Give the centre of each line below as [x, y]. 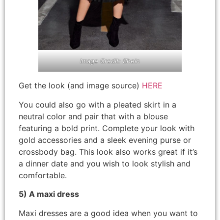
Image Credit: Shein [110, 61]
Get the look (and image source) [80, 86]
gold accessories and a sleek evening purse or [105, 140]
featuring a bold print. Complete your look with [107, 128]
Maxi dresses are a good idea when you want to [108, 213]
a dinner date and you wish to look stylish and [105, 163]
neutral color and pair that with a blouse [93, 116]
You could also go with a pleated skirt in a [97, 104]
